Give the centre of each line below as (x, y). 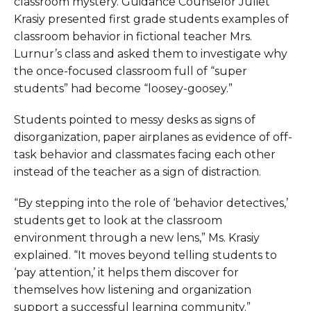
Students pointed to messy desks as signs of (135, 120)
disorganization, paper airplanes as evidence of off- (153, 137)
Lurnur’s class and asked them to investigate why (151, 54)
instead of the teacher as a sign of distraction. (137, 172)
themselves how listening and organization (133, 290)
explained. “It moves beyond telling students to (145, 255)
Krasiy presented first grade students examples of (151, 19)
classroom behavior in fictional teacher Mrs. (133, 36)
